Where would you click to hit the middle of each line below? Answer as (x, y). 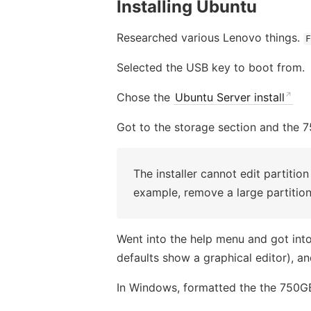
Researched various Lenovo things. (210, 38)
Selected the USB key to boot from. (211, 68)
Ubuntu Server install (229, 98)
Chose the (145, 98)
